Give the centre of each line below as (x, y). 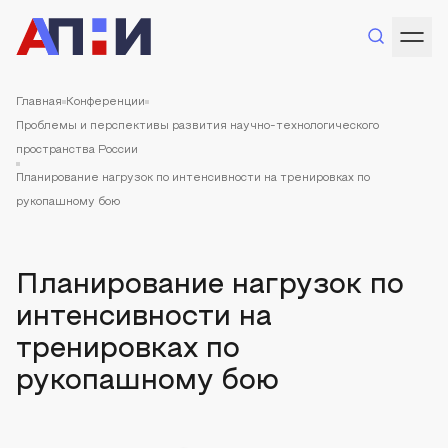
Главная (39, 102)
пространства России (77, 150)
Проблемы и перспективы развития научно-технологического (197, 126)
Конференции (105, 102)
